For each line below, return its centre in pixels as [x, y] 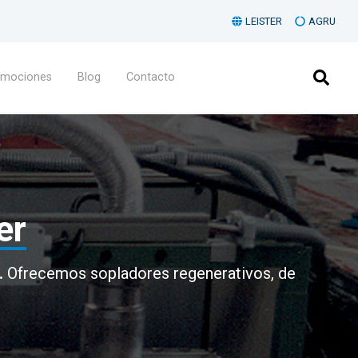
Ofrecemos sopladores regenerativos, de [149, 273]
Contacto [151, 77]
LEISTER [264, 21]
